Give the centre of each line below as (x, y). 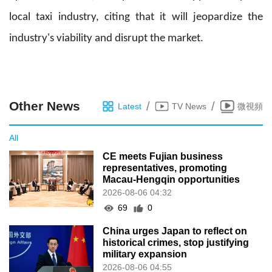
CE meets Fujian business (163, 157)
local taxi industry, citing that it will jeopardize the (136, 18)
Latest (130, 106)
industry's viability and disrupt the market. (106, 39)
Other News (45, 106)
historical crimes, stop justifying (176, 243)
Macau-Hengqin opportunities (172, 180)
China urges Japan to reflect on (175, 231)
